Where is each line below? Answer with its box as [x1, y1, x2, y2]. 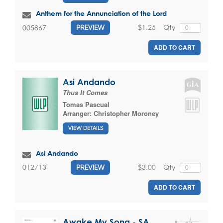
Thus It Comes [63, 88, 108, 98]
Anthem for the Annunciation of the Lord [36, 9, 167, 18]
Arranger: [63, 109, 94, 118]
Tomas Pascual [63, 100, 110, 110]
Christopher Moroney [94, 109, 159, 118]
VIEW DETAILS [68, 124, 103, 131]
